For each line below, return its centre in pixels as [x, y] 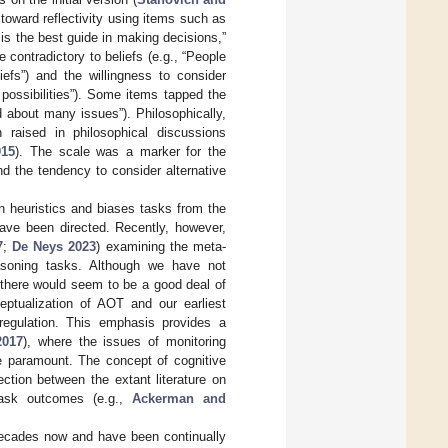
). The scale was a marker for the [120, 151]
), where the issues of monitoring [125, 341]
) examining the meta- [161, 246]
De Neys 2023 [54, 246]
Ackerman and [179, 398]
